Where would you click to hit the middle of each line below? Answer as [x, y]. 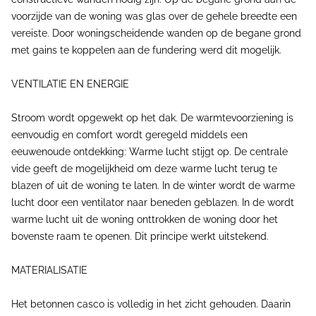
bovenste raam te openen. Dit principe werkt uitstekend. [140, 236]
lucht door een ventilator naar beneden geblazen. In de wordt [153, 202]
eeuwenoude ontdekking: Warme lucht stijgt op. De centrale [150, 152]
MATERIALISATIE [49, 270]
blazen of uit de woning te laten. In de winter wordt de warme [153, 186]
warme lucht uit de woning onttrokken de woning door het [145, 219]
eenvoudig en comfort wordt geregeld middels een [129, 135]
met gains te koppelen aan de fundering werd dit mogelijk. [146, 50]
